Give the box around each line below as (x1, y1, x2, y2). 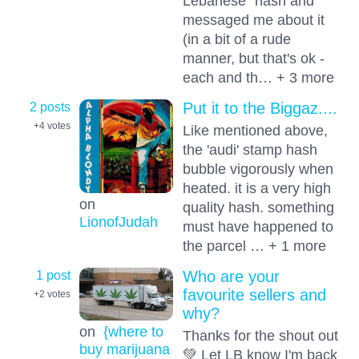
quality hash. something (182, 199, 334, 216)
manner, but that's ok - (182, 49, 325, 67)
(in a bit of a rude (182, 30, 291, 47)
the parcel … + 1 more (182, 237, 326, 255)
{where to (103, 323, 163, 341)
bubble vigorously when (182, 160, 333, 178)
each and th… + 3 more (182, 68, 334, 86)
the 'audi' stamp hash (182, 141, 317, 159)
